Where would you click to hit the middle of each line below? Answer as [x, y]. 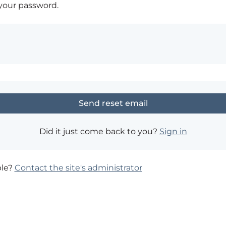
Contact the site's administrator [78, 168]
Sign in [173, 131]
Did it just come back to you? [99, 131]
